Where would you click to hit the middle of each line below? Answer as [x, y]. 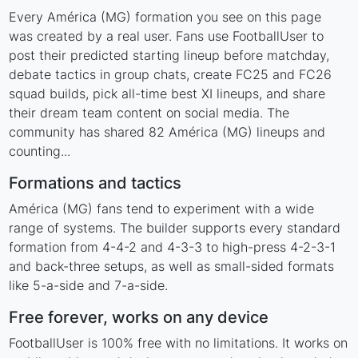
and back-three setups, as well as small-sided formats [172, 267]
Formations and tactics [95, 183]
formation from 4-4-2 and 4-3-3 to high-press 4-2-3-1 [173, 247]
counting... [40, 151]
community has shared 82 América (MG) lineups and [167, 132]
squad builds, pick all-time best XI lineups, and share [167, 94]
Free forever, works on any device [139, 318]
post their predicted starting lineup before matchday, [169, 56]
